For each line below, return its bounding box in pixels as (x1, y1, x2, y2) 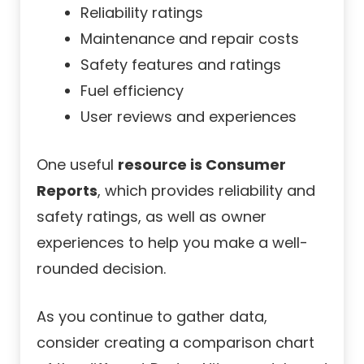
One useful (37, 154, 118, 175)
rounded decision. (37, 258, 166, 279)
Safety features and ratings (80, 54, 281, 76)
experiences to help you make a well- (37, 232, 308, 253)
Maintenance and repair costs (80, 28, 299, 50)
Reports (37, 180, 97, 201)
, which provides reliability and (97, 180, 315, 201)
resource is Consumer (118, 154, 286, 175)
